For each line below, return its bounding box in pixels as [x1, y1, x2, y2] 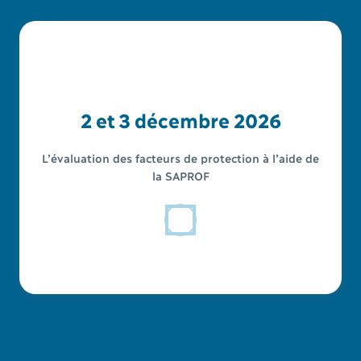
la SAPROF [151, 168, 210, 182]
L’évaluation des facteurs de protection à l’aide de [42, 150, 319, 164]
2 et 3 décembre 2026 [80, 107, 281, 131]
